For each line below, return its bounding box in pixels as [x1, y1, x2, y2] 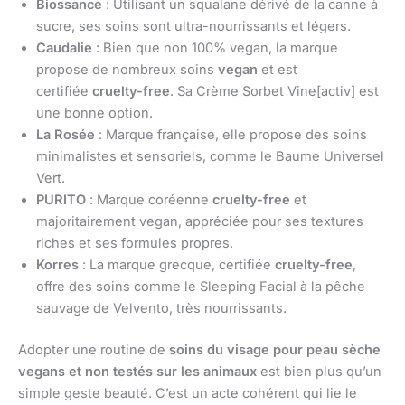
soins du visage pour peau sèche [169, 341, 381, 358]
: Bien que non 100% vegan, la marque [92, 40, 338, 56]
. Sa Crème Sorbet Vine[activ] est [170, 83, 379, 99]
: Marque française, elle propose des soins [95, 127, 367, 143]
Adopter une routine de [18, 341, 169, 358]
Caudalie [36, 40, 92, 56]
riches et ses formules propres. [36, 235, 233, 251]
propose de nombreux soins [36, 61, 218, 78]
